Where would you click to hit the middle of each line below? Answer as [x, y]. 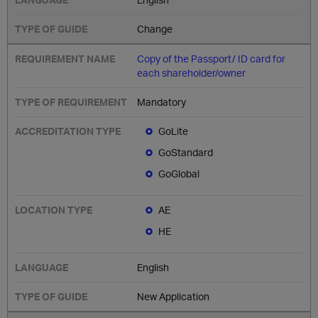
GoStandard [186, 152]
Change [155, 29]
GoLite [174, 131]
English [153, 267]
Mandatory [162, 102]
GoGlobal [179, 174]
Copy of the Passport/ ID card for [212, 59]
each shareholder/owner [192, 73]
